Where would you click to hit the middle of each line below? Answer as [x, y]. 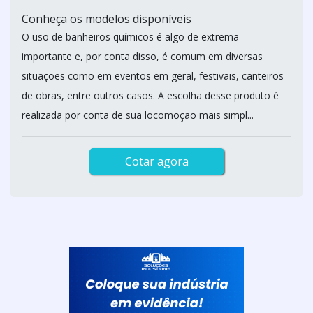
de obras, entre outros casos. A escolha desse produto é [150, 95]
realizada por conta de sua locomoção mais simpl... [138, 115]
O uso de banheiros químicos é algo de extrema [130, 37]
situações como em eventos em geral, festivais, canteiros [153, 76]
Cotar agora [156, 161]
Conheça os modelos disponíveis [107, 19]
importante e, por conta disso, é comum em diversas [142, 56]
